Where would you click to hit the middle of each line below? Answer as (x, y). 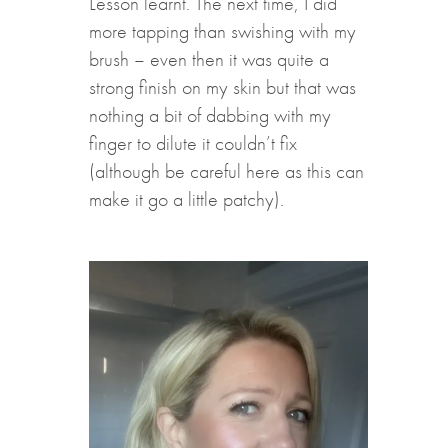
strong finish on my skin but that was (222, 87)
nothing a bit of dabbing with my (209, 115)
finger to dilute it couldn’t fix (192, 143)
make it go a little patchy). (186, 199)
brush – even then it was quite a (208, 59)
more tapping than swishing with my (222, 31)
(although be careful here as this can (226, 171)
